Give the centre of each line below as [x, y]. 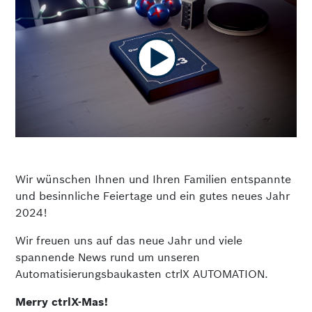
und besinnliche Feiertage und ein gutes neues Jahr [153, 196]
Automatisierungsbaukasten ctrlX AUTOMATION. [142, 274]
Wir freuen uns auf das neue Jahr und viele [129, 241]
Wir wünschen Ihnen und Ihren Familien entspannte [154, 179]
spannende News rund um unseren [108, 257]
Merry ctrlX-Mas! [62, 302]
